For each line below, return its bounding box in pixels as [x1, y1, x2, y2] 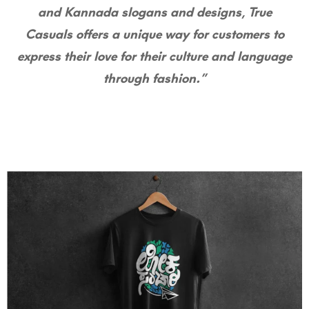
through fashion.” [103, 70, 206, 86]
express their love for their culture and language [17, 48, 292, 64]
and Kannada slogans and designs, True [37, 4, 272, 20]
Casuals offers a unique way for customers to [25, 26, 284, 42]
